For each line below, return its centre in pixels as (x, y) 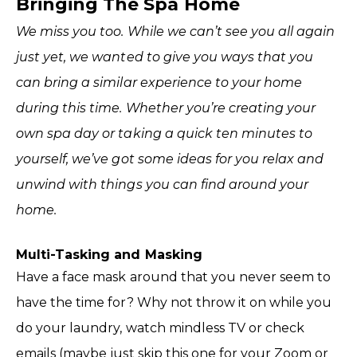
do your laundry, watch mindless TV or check (161, 328)
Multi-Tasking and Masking (109, 254)
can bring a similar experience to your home (159, 82)
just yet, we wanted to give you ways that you (165, 57)
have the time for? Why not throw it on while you (174, 302)
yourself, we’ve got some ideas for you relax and (170, 159)
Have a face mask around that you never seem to (174, 277)
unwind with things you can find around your (163, 184)
